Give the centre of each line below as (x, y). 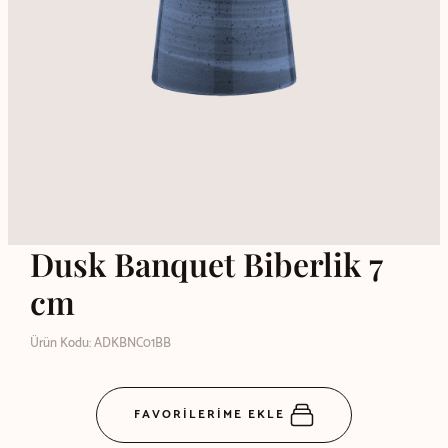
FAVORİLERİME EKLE (212, 414)
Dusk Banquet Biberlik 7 (205, 263)
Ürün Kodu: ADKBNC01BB (100, 343)
